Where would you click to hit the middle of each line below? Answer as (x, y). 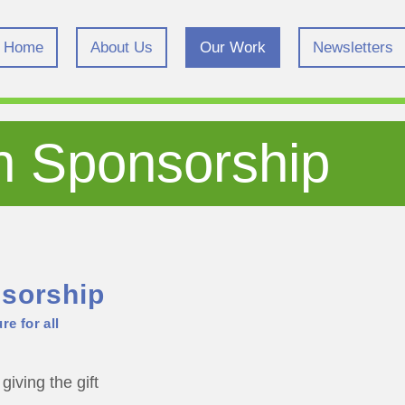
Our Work (233, 47)
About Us (122, 47)
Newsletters (353, 47)
